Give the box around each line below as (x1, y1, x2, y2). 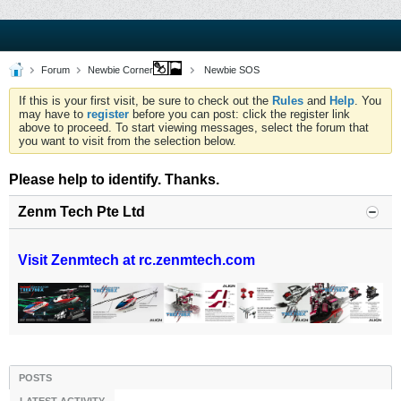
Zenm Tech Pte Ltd (18, 204, 145, 219)
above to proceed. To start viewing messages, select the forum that (19, 121, 369, 134)
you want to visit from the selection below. (19, 134, 236, 148)
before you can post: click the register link (129, 107, 350, 121)
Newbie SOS (201, 64, 260, 75)
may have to (19, 107, 87, 121)
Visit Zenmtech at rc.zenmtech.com (18, 252, 255, 268)
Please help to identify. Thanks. (9, 172, 219, 187)
